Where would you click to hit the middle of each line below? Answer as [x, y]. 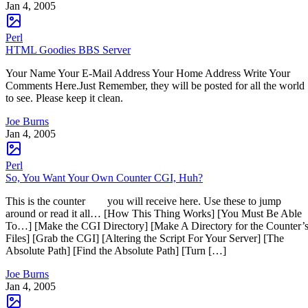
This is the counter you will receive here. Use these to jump [143, 201]
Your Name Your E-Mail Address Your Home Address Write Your [148, 74]
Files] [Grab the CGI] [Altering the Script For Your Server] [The [145, 239]
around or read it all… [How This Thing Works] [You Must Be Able [154, 214]
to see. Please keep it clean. [64, 98]
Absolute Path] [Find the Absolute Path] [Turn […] [116, 251]
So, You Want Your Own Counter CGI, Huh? [104, 178]
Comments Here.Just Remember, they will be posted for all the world [155, 86]
